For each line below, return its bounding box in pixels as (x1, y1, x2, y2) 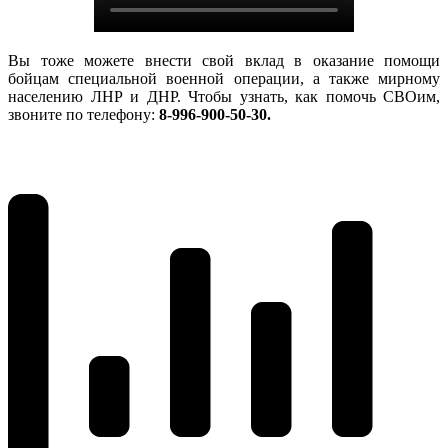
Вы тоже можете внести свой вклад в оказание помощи (8, 52, 440, 70)
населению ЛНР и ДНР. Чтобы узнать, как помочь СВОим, (8, 88, 440, 106)
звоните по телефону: (8, 106, 159, 124)
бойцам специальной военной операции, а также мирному (8, 70, 440, 88)
